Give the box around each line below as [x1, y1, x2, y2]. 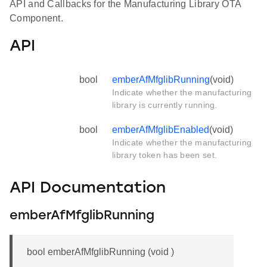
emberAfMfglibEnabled [112, 125, 209, 135]
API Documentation [10, 180, 166, 197]
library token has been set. [112, 150, 218, 160]
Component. [10, 13, 64, 24]
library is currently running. [112, 100, 218, 110]
